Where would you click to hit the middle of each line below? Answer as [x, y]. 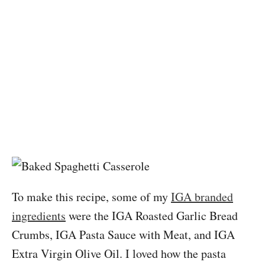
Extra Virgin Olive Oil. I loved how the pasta [119, 253]
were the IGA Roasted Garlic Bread [152, 216]
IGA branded [202, 197]
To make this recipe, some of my [91, 197]
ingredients [39, 216]
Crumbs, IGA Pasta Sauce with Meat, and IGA [123, 235]
